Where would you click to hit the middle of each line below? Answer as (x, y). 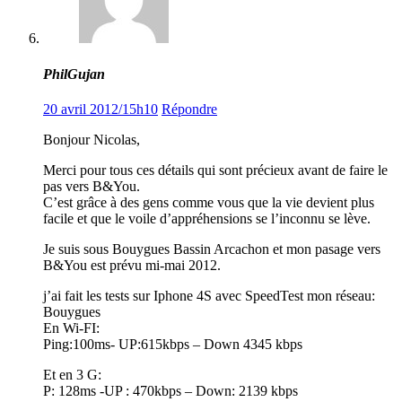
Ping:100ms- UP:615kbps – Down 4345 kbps (173, 344)
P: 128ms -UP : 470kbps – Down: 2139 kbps (170, 390)
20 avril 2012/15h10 (100, 109)
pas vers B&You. (92, 186)
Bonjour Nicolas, (92, 139)
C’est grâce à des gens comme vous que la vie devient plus (209, 202)
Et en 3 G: (72, 374)
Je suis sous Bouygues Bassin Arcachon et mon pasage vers (212, 249)
